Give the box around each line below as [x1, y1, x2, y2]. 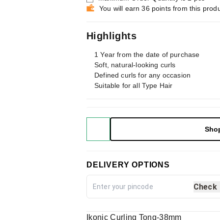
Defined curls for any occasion [94, 71, 191, 79]
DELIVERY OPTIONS [86, 161, 170, 169]
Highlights [86, 30, 137, 41]
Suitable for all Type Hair [94, 82, 173, 89]
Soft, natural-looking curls [94, 61, 176, 69]
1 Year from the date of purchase [94, 51, 200, 58]
